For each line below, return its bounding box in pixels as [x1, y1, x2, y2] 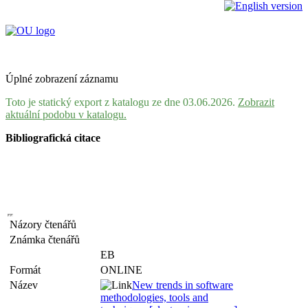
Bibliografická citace [5, 132, 100, 144]
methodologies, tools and [100, 291, 208, 303]
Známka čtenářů [10, 234, 85, 245]
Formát [10, 264, 46, 276]
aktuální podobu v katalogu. [5, 109, 126, 120]
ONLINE [100, 264, 142, 276]
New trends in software [132, 279, 233, 291]
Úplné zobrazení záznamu [5, 73, 118, 85]
